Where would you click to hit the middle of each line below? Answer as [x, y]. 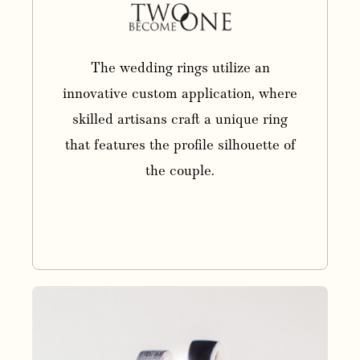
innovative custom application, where [180, 94]
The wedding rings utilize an [180, 69]
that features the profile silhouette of [180, 146]
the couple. [180, 172]
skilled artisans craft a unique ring [180, 120]
